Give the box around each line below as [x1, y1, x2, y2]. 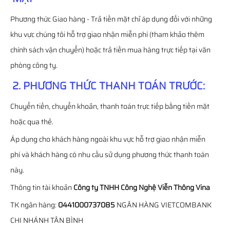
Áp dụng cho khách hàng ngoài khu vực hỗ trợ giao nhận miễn [10, 133, 205, 145]
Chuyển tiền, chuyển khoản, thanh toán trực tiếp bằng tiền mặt [10, 101, 209, 112]
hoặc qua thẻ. [10, 116, 53, 127]
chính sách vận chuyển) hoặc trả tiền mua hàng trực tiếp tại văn [10, 44, 210, 55]
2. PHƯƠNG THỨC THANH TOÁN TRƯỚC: [12, 78, 205, 94]
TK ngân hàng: [10, 199, 58, 210]
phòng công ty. [10, 60, 57, 71]
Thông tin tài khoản [10, 182, 73, 193]
